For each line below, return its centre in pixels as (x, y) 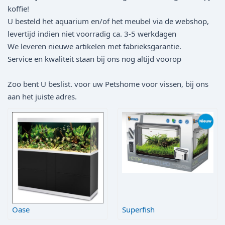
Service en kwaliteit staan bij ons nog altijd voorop (94, 59)
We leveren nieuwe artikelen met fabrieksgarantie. (94, 46)
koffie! (18, 8)
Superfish (138, 209)
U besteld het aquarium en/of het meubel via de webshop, (108, 21)
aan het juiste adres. (42, 96)
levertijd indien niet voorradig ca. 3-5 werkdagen (92, 33)
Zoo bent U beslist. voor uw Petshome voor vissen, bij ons (108, 84)
